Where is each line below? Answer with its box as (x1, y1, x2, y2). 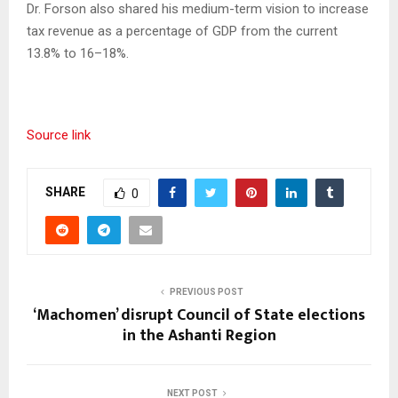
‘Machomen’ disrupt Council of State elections (33, 301, 365, 329)
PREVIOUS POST (169, 286, 243, 297)
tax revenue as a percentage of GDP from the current (27, 22, 338, 39)
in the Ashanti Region (122, 322, 276, 349)
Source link (27, 126, 91, 143)
